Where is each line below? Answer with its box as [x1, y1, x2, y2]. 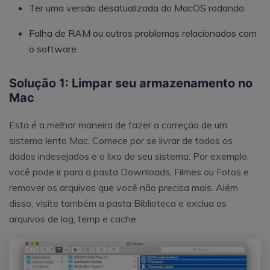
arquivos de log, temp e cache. [9, 212, 138, 225]
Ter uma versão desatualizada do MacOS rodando [29, 1, 244, 14]
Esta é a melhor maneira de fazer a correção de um [9, 118, 227, 131]
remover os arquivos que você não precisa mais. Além [9, 181, 238, 193]
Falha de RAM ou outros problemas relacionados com [29, 27, 257, 40]
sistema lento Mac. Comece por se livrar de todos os [9, 134, 233, 146]
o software [29, 43, 77, 55]
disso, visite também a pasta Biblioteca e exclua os [9, 196, 227, 209]
